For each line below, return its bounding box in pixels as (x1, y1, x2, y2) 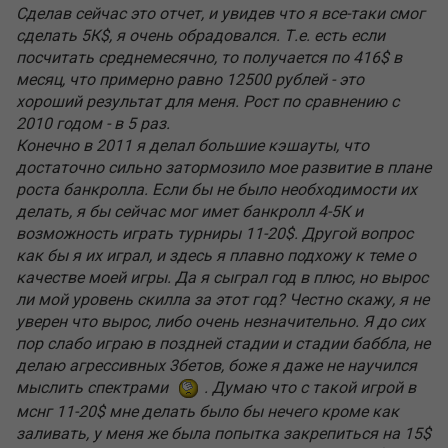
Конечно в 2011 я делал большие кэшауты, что (16, 136, 369, 156)
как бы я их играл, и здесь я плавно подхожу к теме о (16, 246, 416, 266)
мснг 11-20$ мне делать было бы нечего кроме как (16, 402, 399, 422)
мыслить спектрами (16, 378, 172, 398)
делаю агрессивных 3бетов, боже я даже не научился (16, 356, 417, 376)
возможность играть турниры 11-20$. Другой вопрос (16, 224, 413, 244)
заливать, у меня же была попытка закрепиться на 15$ (16, 424, 431, 444)
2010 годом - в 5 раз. (16, 114, 170, 134)
